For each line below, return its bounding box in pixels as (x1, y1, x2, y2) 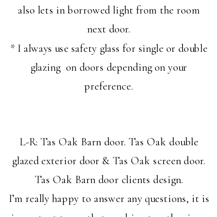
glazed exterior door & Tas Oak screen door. (12, 154, 206, 168)
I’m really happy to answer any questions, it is (8, 192, 209, 206)
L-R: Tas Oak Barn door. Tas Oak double (19, 135, 199, 149)
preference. (84, 79, 134, 93)
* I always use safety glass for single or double (10, 41, 208, 55)
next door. (87, 22, 131, 36)
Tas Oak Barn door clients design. (34, 173, 184, 187)
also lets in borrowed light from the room (18, 3, 200, 17)
